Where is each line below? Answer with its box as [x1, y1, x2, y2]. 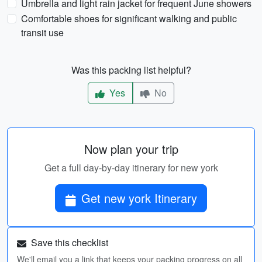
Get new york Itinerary [81, 189, 197, 206]
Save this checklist [29, 236, 108, 249]
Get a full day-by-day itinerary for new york [44, 161, 218, 174]
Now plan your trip [84, 140, 178, 157]
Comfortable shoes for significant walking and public [21, 12, 237, 25]
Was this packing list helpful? [71, 63, 191, 77]
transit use [21, 26, 64, 39]
